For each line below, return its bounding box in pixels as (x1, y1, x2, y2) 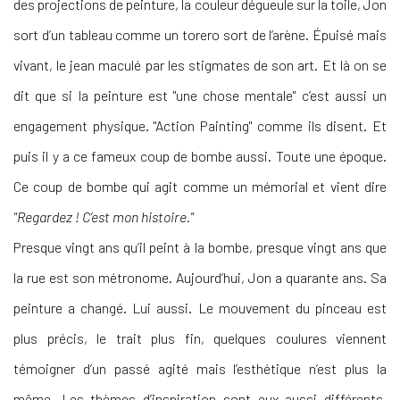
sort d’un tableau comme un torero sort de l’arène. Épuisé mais (13, 26, 387, 44)
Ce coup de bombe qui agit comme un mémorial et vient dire (13, 178, 387, 196)
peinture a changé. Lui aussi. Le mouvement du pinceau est (13, 299, 387, 317)
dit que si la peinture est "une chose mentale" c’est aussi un (13, 87, 387, 104)
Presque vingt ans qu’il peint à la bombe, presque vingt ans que (13, 238, 387, 256)
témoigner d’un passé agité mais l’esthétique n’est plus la (13, 360, 387, 378)
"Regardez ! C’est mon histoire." (13, 208, 194, 226)
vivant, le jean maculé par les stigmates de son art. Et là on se (13, 56, 387, 74)
